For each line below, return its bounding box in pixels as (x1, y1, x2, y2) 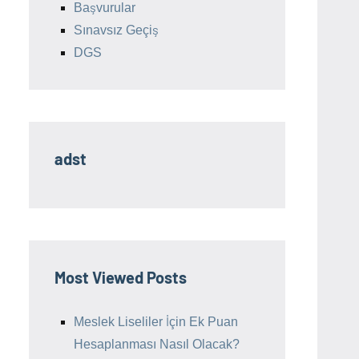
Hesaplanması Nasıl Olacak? (74, 337, 240, 351)
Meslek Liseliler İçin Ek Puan (74, 314, 238, 329)
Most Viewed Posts (54, 267, 187, 287)
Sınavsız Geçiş (74, 22, 159, 37)
